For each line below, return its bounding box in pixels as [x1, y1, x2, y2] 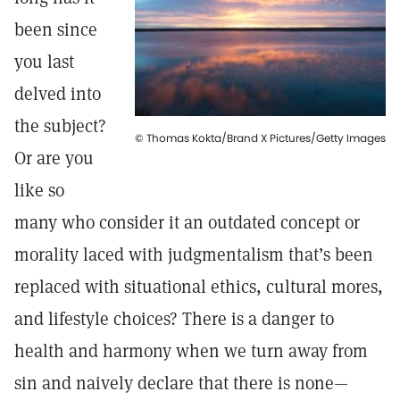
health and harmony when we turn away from [14, 339, 368, 362]
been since [14, 18, 97, 41]
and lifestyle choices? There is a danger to [14, 307, 334, 330]
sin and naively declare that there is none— [14, 371, 348, 395]
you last [14, 50, 74, 73]
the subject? [14, 114, 106, 137]
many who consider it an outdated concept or [14, 211, 360, 234]
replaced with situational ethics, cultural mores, [14, 275, 383, 298]
